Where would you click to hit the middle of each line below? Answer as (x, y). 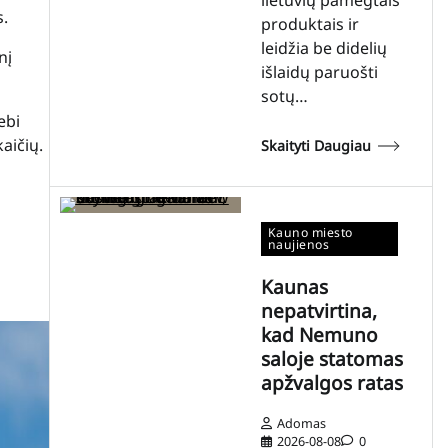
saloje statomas (331, 359)
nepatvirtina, (318, 311)
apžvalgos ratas (331, 383)
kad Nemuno (319, 335)
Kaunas (294, 287)
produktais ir (309, 23)
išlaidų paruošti (319, 71)
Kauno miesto (310, 233)
